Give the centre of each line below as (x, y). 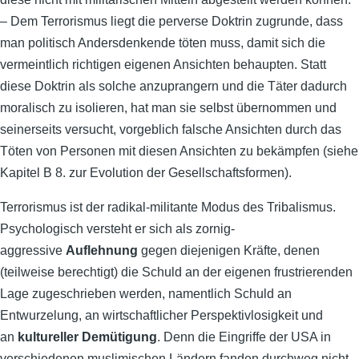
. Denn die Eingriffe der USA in (244, 337)
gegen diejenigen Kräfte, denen (229, 250)
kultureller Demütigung (87, 337)
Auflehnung (102, 250)
